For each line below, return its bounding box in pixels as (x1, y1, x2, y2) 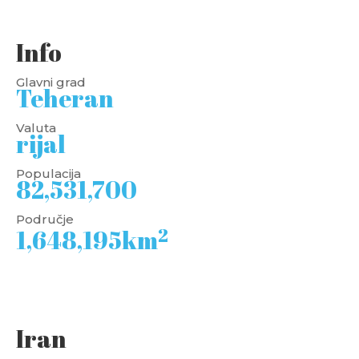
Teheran (16, 82, 114, 115)
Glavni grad (16, 75, 86, 90)
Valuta (16, 120, 56, 135)
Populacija (16, 166, 81, 181)
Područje (16, 212, 74, 227)
